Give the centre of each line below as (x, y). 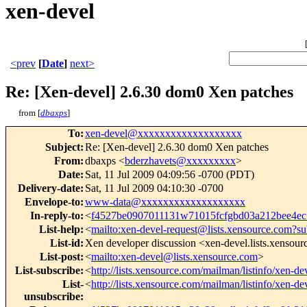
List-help (60, 230)
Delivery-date (49, 188)
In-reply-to (55, 216)
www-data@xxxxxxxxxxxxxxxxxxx (165, 202)
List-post (60, 257)
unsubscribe (52, 297)
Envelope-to (52, 202)
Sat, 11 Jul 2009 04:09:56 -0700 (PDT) (170, 175)
